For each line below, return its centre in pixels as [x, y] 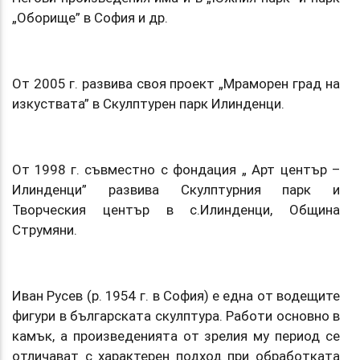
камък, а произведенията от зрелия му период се [176, 335]
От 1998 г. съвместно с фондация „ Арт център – [176, 169]
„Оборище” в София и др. [90, 17]
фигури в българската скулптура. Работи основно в [176, 315]
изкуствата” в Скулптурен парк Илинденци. [148, 103]
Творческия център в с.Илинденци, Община [176, 209]
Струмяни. [45, 229]
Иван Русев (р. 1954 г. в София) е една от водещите [176, 295]
